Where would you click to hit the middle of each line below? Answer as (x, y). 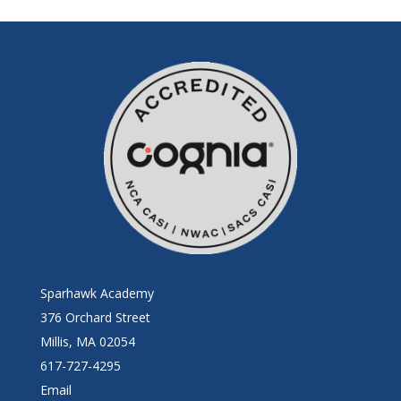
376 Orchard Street (95, 317)
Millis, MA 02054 (87, 341)
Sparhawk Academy (97, 293)
